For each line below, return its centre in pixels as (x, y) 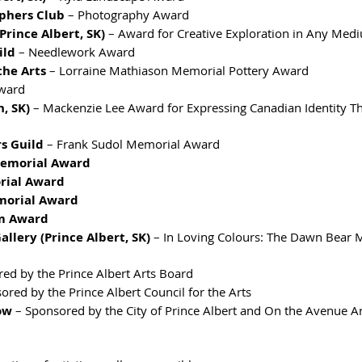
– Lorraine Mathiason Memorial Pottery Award (177, 70)
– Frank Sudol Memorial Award (132, 143)
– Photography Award (127, 14)
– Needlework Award (75, 51)
